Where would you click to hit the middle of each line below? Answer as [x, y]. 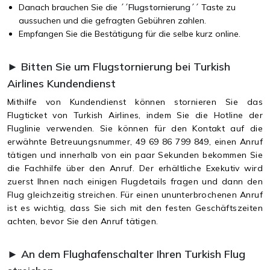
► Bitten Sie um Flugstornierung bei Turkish [119, 66]
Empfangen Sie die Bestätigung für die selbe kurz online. [131, 33]
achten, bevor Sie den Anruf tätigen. [83, 221]
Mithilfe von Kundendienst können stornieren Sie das [135, 102]
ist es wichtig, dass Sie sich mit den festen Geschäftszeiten [135, 208]
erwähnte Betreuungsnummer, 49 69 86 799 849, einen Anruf [135, 141]
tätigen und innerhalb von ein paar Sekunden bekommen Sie [135, 155]
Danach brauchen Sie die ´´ [74, 7]
